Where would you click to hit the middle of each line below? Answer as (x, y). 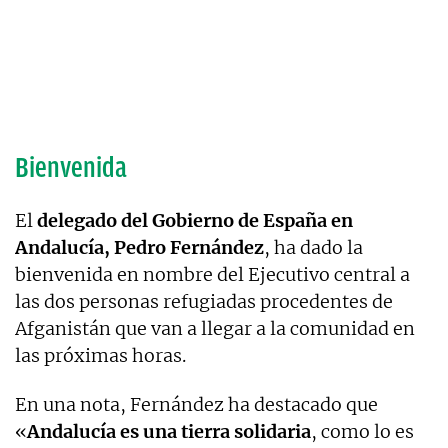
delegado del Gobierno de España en (195, 220)
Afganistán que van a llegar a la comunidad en (215, 328)
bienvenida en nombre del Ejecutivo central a (212, 274)
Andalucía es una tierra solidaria (169, 431)
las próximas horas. (100, 355)
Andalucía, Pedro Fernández (139, 247)
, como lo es (362, 431)
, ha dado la (313, 247)
